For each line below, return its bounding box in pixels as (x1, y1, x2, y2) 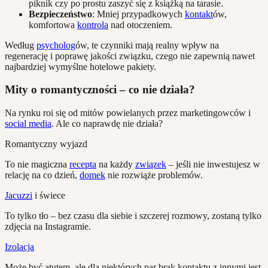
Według (5, 39, 36, 50)
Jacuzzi (5, 190, 32, 201)
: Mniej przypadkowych (92, 8, 185, 19)
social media (5, 118, 51, 129)
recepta (69, 159, 96, 170)
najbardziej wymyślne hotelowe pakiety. (5, 61, 156, 72)
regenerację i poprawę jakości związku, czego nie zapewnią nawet (5, 50, 255, 61)
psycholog (36, 39, 75, 50)
